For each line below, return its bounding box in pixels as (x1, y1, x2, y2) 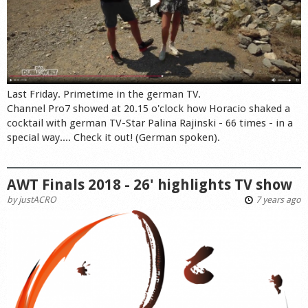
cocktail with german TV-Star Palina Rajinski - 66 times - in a (7, 116, 293, 129)
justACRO (19, 194, 56, 205)
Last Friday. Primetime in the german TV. (7, 87, 201, 100)
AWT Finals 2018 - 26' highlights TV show (7, 175, 292, 193)
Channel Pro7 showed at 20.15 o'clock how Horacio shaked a (7, 102, 290, 115)
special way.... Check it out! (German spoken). (7, 131, 220, 144)
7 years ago (254, 194, 301, 205)
